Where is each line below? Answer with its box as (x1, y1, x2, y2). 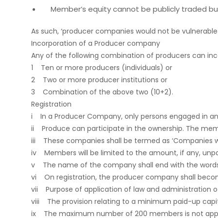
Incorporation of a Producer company (31, 38, 160, 48)
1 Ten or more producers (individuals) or (31, 63, 172, 73)
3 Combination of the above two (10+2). (31, 87, 173, 97)
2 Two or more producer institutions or (31, 75, 167, 85)
